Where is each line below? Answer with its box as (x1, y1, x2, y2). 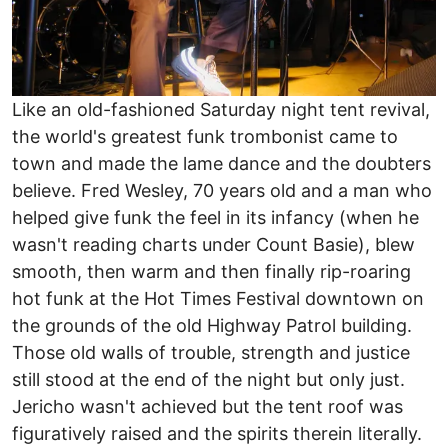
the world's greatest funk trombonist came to (12, 125, 398, 147)
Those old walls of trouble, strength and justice (12, 341, 410, 363)
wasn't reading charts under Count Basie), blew (12, 233, 415, 255)
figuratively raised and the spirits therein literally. (12, 422, 422, 444)
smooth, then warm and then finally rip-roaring (12, 260, 411, 282)
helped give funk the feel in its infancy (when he (12, 206, 419, 228)
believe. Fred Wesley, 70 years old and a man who (12, 179, 432, 201)
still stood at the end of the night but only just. (12, 368, 405, 390)
